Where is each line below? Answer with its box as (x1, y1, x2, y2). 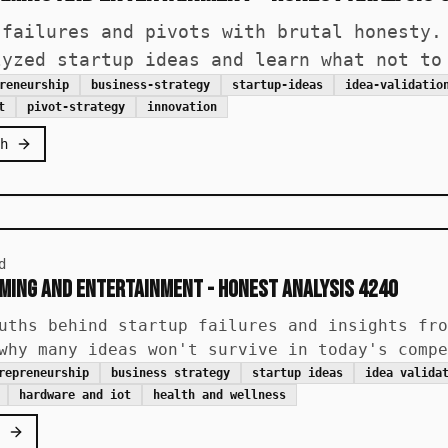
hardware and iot (19, 388, 131, 402)
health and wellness (153, 388, 286, 402)
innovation (147, 100, 217, 114)
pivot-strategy (27, 100, 125, 114)
